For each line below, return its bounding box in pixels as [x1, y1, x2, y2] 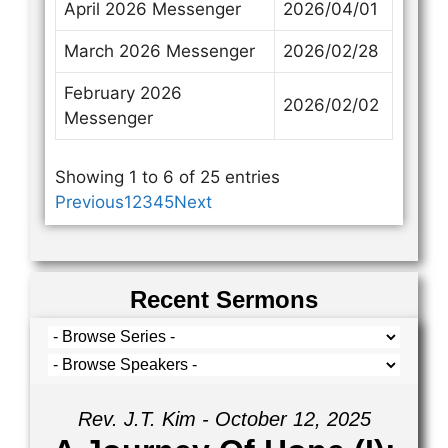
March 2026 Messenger [64, 40, 255, 61]
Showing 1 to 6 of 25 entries [55, 167, 280, 187]
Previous [55, 192, 124, 212]
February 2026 [64, 82, 182, 103]
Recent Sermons [130, 286, 318, 313]
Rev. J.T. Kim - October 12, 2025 [77, 408, 371, 430]
